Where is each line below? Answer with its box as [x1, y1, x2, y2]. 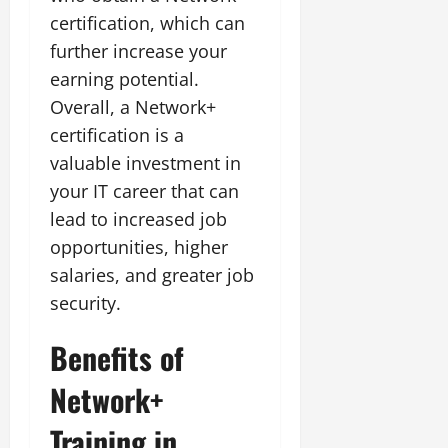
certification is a [50, 122, 184, 147]
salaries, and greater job [50, 262, 254, 287]
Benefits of [50, 334, 184, 380]
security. [50, 290, 121, 315]
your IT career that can [50, 178, 239, 203]
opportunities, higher [50, 234, 228, 259]
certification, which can [50, 10, 245, 35]
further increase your [50, 38, 227, 63]
